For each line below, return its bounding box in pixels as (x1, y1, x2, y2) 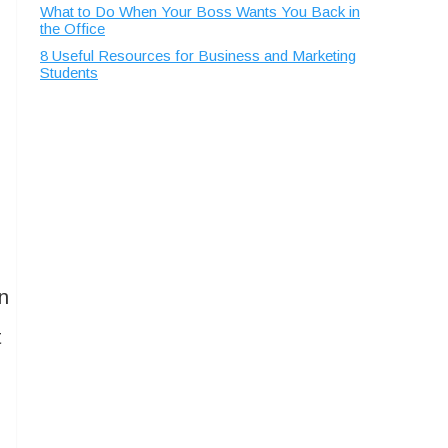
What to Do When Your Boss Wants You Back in (40, 3, 360, 20)
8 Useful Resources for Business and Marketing (40, 47, 356, 64)
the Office (40, 20, 105, 37)
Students (40, 64, 98, 81)
